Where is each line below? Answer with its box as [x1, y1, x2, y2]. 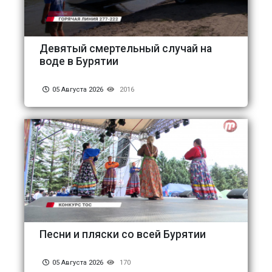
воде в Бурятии [39, 55, 118, 68]
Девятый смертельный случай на [39, 42, 212, 55]
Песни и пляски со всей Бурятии [39, 228, 206, 241]
